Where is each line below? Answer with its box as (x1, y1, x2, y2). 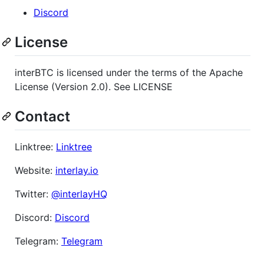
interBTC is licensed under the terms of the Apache (15, 67, 243, 79)
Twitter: (15, 188, 51, 200)
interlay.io (55, 164, 98, 177)
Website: (15, 164, 55, 177)
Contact (15, 108, 70, 126)
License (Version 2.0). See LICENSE (15, 81, 173, 93)
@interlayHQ (51, 188, 107, 200)
